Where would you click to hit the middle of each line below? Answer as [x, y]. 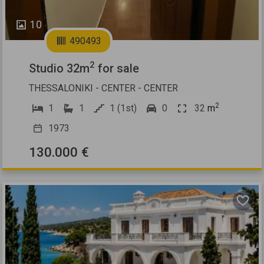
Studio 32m [60, 68]
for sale [117, 68]
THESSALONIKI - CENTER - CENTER [104, 88]
